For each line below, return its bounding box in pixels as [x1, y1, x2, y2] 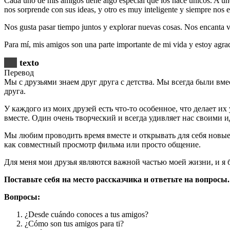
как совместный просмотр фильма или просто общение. [4, 140, 201, 149]
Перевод [4, 68, 34, 78]
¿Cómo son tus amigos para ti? [25, 219, 124, 228]
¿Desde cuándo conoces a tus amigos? [25, 210, 148, 219]
